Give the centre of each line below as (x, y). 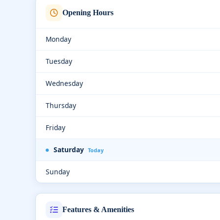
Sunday (58, 171)
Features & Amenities (98, 209)
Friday (55, 127)
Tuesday (59, 61)
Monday (58, 39)
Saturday (69, 149)
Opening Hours (88, 13)
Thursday (61, 105)
